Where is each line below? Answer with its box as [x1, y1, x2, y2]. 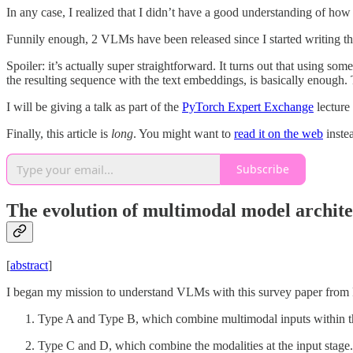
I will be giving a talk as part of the [6, 99, 182, 113]
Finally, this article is [6, 126, 111, 140]
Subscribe [236, 162, 289, 177]
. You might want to [133, 126, 234, 140]
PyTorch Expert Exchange [182, 99, 314, 113]
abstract [10, 258, 48, 273]
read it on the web [234, 126, 323, 140]
